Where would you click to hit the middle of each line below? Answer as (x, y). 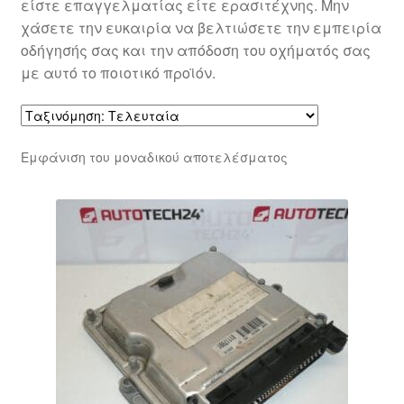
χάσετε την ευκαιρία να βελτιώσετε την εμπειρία (201, 28)
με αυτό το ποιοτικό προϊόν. (118, 73)
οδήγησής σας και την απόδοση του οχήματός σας (195, 50)
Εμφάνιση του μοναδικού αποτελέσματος (154, 156)
